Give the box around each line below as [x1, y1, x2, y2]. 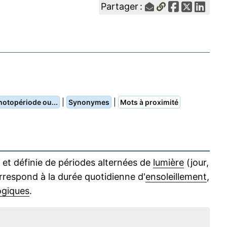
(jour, [184, 157, 209, 168]
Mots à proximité [120, 98, 178, 107]
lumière [153, 157, 184, 168]
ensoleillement [145, 171, 207, 182]
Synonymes [68, 98, 109, 107]
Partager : [101, 1, 145, 12]
